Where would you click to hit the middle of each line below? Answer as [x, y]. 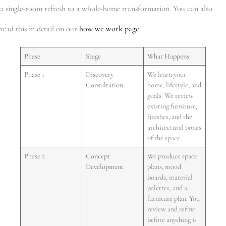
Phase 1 [35, 74]
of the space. [165, 138]
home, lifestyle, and [175, 85]
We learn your [167, 74]
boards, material [170, 177]
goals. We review [171, 95]
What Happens [168, 56]
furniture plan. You [174, 198]
